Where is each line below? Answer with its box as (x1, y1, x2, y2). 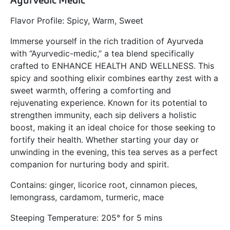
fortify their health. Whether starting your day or (10, 135, 199, 145)
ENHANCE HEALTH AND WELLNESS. (52, 61, 196, 71)
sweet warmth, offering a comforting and (10, 85, 171, 96)
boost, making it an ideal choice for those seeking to (10, 122, 216, 133)
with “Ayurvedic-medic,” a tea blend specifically (10, 48, 194, 59)
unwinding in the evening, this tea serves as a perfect (10, 147, 218, 158)
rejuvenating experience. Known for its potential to (10, 98, 207, 108)
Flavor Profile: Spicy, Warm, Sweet (10, 15, 143, 26)
